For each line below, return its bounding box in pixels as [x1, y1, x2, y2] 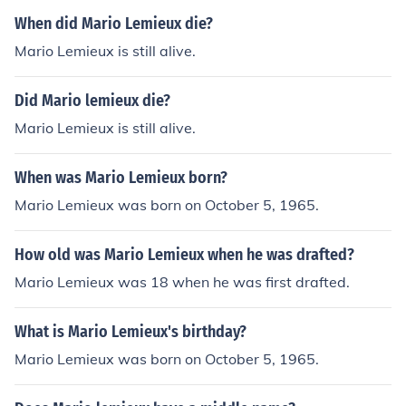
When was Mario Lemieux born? [14, 168, 227, 188]
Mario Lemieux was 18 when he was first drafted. [14, 273, 350, 291]
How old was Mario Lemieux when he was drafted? [14, 245, 354, 265]
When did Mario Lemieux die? [14, 14, 213, 34]
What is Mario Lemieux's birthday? [14, 322, 246, 342]
